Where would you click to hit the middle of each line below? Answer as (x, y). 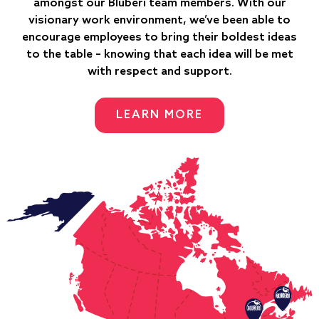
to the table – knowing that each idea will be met (159, 54)
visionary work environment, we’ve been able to (159, 20)
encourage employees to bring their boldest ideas (159, 37)
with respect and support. (159, 71)
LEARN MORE (159, 115)
